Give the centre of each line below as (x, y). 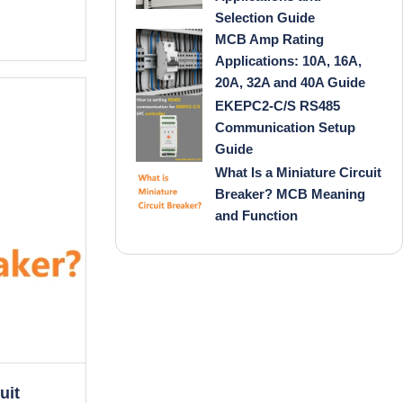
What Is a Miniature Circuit (298, 172)
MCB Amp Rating (269, 39)
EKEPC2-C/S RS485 (278, 106)
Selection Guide (265, 18)
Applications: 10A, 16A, (288, 61)
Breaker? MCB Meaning (290, 194)
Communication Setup (285, 127)
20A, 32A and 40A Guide (290, 82)
